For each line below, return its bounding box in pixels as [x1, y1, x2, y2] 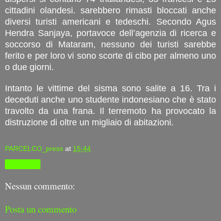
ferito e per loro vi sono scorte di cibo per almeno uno [5, 50, 216, 61]
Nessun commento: [5, 180, 75, 192]
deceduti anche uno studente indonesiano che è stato [5, 94, 216, 105]
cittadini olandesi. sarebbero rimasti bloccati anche [5, 5, 216, 15]
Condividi [10, 160, 36, 168]
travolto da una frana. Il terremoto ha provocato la [5, 106, 216, 116]
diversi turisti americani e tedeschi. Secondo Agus [5, 16, 216, 27]
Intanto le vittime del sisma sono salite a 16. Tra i [5, 83, 216, 93]
